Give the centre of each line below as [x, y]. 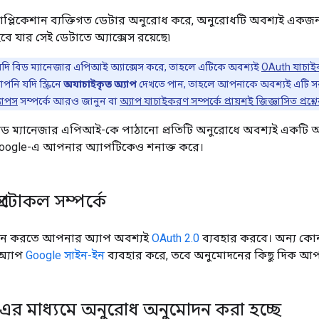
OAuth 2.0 [176, 238]
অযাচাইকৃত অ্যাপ [100, 84]
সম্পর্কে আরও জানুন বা [69, 101]
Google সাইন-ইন [65, 255]
